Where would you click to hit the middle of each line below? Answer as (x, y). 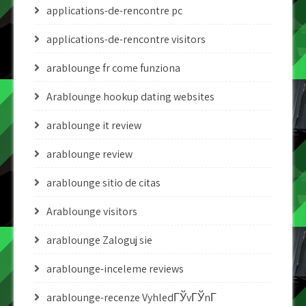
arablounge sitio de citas (103, 183)
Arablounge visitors (92, 211)
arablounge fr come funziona (113, 68)
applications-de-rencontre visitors (126, 39)
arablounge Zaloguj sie (99, 240)
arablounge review (89, 154)
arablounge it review (94, 125)
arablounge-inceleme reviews (115, 269)
